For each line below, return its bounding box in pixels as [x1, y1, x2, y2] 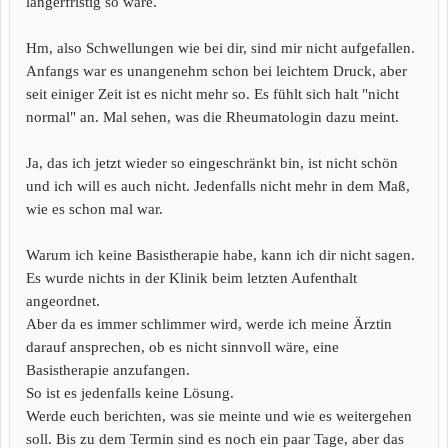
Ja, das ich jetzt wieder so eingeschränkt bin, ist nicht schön [26, 155, 398, 171]
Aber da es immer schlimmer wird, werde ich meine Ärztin [26, 316, 392, 332]
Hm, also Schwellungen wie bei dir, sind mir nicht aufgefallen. [26, 40, 415, 56]
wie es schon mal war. [26, 201, 163, 217]
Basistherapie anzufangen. [26, 362, 190, 378]
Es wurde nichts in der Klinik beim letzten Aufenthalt [26, 270, 357, 286]
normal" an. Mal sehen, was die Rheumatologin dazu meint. [26, 109, 399, 125]
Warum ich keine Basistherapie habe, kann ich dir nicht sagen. [26, 247, 415, 263]
